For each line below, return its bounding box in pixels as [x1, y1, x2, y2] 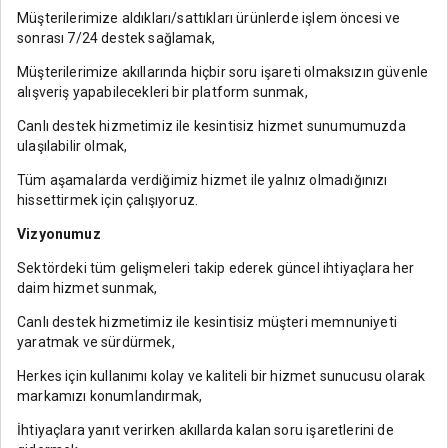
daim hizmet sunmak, [17, 279, 158, 296]
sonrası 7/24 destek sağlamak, [17, 29, 215, 46]
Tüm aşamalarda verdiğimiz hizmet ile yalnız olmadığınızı [17, 171, 388, 188]
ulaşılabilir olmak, [17, 137, 128, 154]
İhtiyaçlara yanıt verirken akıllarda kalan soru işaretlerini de [17, 421, 394, 438]
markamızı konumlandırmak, [17, 387, 203, 404]
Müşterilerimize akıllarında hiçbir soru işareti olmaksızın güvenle [17, 63, 429, 80]
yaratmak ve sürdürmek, [17, 333, 175, 350]
